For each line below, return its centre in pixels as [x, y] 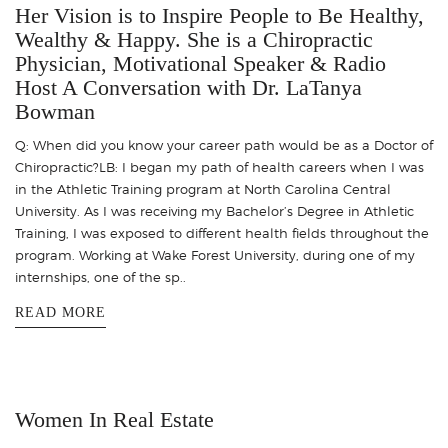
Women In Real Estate [114, 419]
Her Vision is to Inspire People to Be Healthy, [219, 15]
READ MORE [60, 312]
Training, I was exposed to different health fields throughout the [222, 232]
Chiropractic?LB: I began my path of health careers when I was [219, 166]
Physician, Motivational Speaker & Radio [200, 63]
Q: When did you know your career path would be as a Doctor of [224, 144]
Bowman [55, 111]
